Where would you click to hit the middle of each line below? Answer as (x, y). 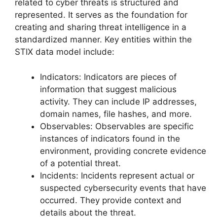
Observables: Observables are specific (117, 126)
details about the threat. (88, 212)
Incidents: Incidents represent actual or (117, 175)
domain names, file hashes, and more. (116, 114)
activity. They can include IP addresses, (118, 101)
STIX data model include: (65, 52)
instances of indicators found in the (110, 138)
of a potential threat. (80, 163)
